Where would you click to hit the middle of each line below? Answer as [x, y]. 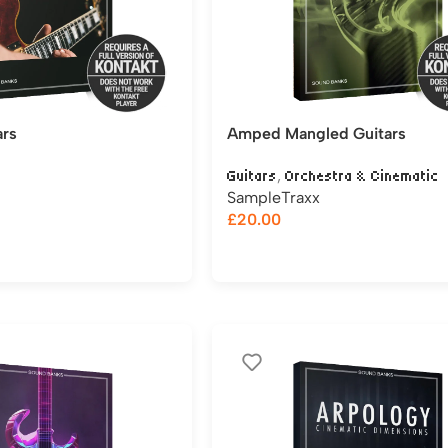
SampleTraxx [273, 197]
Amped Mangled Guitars [316, 133]
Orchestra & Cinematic [362, 176]
